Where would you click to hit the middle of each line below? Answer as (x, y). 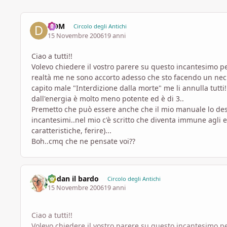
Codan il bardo (73, 178)
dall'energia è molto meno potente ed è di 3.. (108, 98)
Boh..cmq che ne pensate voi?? (83, 141)
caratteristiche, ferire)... (71, 130)
